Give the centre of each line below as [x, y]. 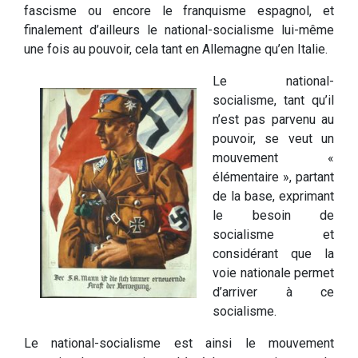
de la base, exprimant [273, 197]
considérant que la [273, 254]
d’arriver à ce [273, 292]
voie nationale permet [273, 273]
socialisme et [273, 235]
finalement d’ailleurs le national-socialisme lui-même [179, 30]
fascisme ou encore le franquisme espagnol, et [179, 11]
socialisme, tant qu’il [273, 101]
